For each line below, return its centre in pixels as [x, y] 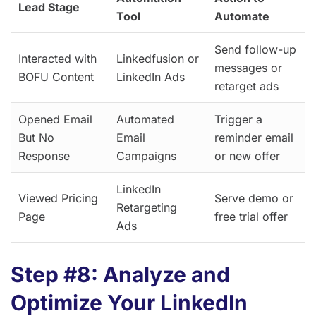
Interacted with [57, 59]
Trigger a [238, 120]
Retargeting [147, 208]
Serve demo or [254, 199]
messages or [248, 68]
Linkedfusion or [158, 59]
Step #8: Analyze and [120, 275]
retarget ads [247, 86]
